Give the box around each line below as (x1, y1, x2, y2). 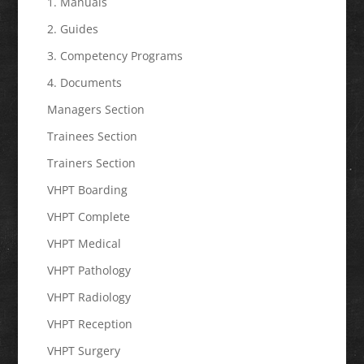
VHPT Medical (46, 236, 121, 252)
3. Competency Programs (46, 48, 183, 64)
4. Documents (46, 75, 122, 91)
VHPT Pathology (46, 262, 131, 279)
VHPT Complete (46, 209, 130, 225)
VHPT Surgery (46, 343, 120, 359)
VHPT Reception (46, 316, 132, 332)
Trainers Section (46, 155, 136, 171)
